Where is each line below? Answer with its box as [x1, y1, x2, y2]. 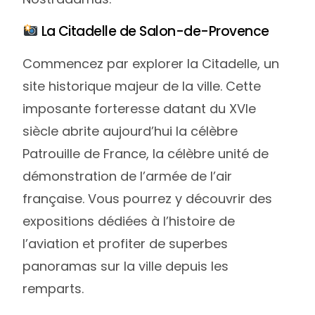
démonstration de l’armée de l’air [22, 167, 233, 185]
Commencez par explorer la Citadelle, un [22, 54, 280, 72]
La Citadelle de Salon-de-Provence [38, 21, 269, 41]
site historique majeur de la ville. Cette [22, 77, 262, 95]
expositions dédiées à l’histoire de [22, 212, 236, 230]
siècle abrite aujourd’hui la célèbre [22, 122, 238, 140]
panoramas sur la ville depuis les [22, 257, 229, 275]
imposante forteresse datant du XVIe [22, 99, 257, 117]
